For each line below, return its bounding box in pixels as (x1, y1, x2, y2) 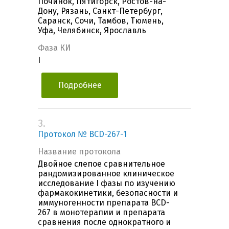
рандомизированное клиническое (38, 169, 174, 179)
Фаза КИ (38, 43, 71, 53)
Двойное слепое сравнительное (38, 159, 165, 169)
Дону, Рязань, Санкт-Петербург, (38, 6, 163, 16)
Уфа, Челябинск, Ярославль (38, 26, 146, 36)
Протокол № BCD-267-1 (38, 129, 127, 140)
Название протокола (38, 147, 121, 157)
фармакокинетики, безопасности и (38, 188, 178, 198)
